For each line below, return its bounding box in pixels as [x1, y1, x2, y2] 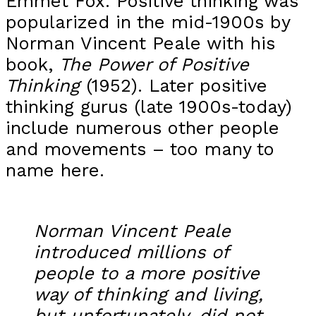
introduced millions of [34, 241, 229, 262]
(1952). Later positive [80, 75, 267, 97]
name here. [6, 159, 104, 181]
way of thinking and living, [34, 283, 263, 305]
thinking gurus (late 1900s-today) [6, 96, 292, 118]
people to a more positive [34, 262, 260, 284]
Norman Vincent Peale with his [6, 32, 275, 54]
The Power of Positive [59, 54, 249, 75]
